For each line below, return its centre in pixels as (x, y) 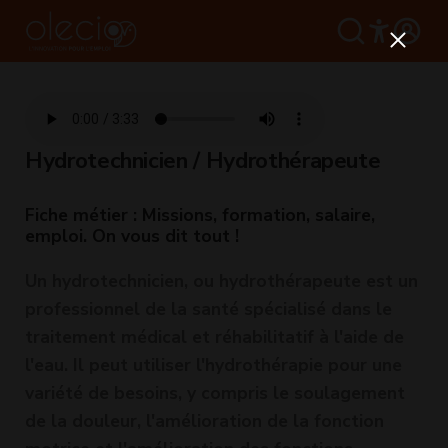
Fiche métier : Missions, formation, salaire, (200, 215)
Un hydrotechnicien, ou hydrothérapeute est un (221, 281)
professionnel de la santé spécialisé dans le (208, 309)
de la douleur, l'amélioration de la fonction (204, 421)
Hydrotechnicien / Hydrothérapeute (203, 160)
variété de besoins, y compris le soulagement (215, 393)
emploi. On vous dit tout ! (132, 236)
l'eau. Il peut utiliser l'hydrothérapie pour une (213, 365)
